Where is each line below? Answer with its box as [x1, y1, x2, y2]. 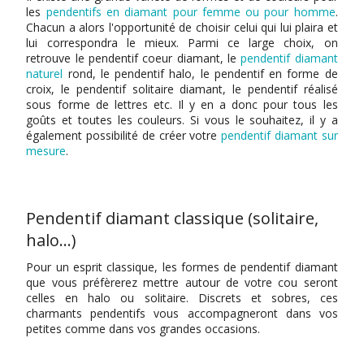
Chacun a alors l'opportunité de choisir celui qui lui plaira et [26, 19, 338, 36]
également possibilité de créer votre [26, 128, 222, 144]
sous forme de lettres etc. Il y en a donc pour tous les [26, 97, 338, 113]
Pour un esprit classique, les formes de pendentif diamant [26, 259, 338, 275]
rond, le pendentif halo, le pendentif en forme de [63, 66, 338, 82]
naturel [26, 66, 63, 82]
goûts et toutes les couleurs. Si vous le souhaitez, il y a [26, 112, 338, 128]
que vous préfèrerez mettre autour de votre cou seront [26, 275, 338, 291]
